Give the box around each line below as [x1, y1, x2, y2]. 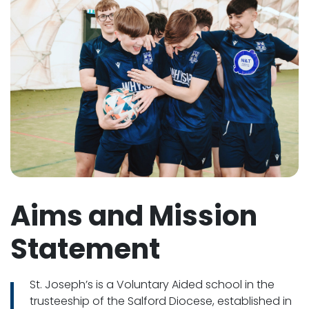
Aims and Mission [10, 196, 257, 235]
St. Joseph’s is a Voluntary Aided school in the [30, 276, 275, 292]
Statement [10, 229, 160, 268]
